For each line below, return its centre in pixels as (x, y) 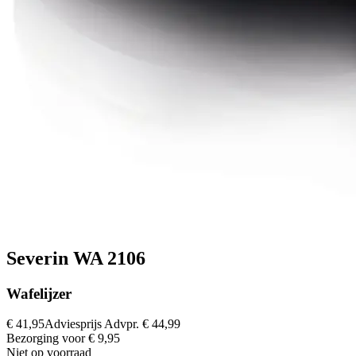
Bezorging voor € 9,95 (63, 339)
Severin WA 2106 (76, 258)
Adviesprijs (74, 324)
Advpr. (123, 324)
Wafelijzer (39, 293)
